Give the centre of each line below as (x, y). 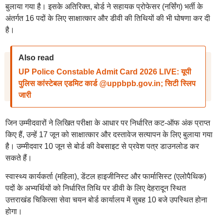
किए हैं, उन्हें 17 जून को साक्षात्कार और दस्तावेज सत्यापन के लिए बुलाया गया (109, 135)
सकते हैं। (18, 158)
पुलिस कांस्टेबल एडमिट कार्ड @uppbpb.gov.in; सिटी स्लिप (107, 83)
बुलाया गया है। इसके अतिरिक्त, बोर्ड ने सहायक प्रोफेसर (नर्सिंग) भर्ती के (104, 7)
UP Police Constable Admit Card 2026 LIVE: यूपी (105, 72)
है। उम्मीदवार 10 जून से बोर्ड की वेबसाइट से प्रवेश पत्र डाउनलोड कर (102, 146)
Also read (36, 58)
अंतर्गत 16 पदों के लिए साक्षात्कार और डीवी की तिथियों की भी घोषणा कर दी (108, 18)
